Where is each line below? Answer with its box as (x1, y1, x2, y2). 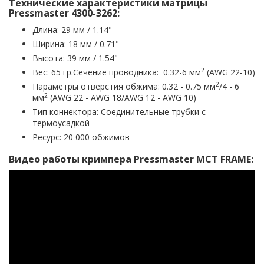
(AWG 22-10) (204, 67, 255, 78)
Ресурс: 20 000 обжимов (32, 131, 130, 143)
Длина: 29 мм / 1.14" (32, 24, 112, 36)
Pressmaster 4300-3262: (9, 6, 120, 20)
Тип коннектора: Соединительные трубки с (32, 106, 206, 118)
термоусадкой (32, 117, 90, 129)
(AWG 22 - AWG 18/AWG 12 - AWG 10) (48, 92, 196, 104)
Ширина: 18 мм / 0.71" (32, 38, 119, 50)
